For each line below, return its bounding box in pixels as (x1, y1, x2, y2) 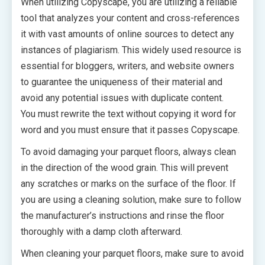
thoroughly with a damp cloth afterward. (21, 225, 182, 237)
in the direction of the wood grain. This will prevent (21, 161, 228, 173)
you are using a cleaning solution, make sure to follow (21, 193, 241, 205)
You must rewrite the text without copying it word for (21, 108, 236, 119)
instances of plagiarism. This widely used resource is (21, 44, 241, 56)
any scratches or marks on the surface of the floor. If (21, 177, 236, 189)
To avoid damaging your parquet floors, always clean (21, 146, 236, 157)
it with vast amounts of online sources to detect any (21, 28, 234, 40)
